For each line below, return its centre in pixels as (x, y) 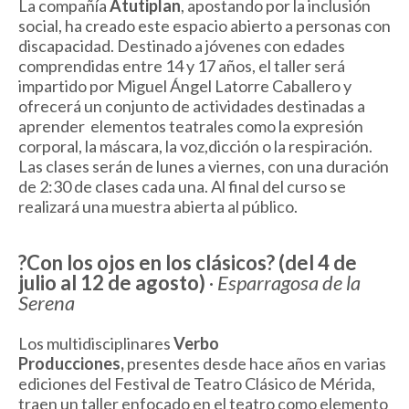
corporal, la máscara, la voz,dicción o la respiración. (195, 147)
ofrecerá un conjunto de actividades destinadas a (192, 106)
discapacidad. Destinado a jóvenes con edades (182, 46)
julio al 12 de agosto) (112, 283)
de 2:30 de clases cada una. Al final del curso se (182, 187)
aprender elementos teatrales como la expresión (191, 126)
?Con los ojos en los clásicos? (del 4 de (188, 263)
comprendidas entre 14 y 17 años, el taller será (183, 66)
